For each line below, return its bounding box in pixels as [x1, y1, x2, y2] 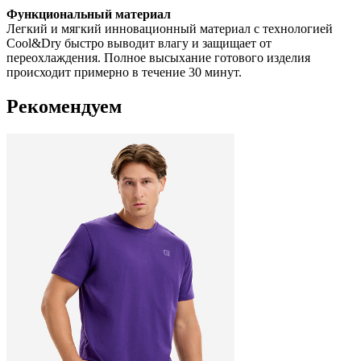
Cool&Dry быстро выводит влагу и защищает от [6, 36, 272, 51]
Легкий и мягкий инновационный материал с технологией [6, 22, 333, 36]
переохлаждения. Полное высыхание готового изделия [6, 51, 310, 65]
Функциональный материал [6, 7, 171, 22]
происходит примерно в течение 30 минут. [6, 65, 242, 80]
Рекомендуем [6, 96, 122, 118]
